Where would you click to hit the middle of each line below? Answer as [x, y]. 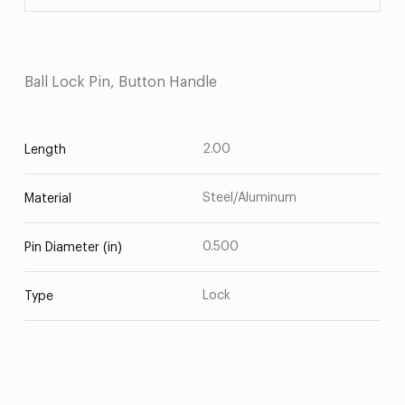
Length [45, 150]
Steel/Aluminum [250, 198]
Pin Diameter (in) [73, 248]
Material [47, 199]
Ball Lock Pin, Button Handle [120, 82]
